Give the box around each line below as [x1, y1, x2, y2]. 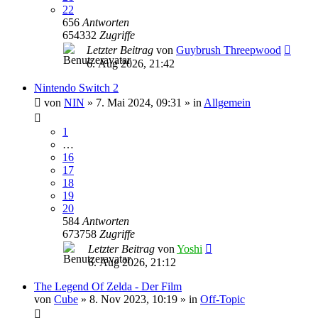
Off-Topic [200, 293, 245, 305]
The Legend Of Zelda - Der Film [34, 280, 182, 292]
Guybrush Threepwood [176, 44, 281, 56]
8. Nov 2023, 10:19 [89, 293, 177, 305]
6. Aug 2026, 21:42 [87, 57, 175, 70]
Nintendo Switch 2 [34, 82, 119, 94]
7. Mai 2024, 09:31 [96, 97, 182, 109]
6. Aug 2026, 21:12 [88, 256, 176, 268]
